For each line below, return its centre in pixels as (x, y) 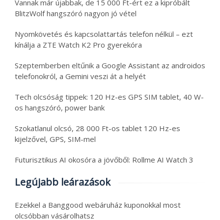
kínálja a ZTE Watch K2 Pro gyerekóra (78, 44)
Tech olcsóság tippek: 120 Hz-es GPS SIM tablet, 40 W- (109, 96)
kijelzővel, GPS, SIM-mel (55, 139)
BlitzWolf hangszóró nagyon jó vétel (76, 13)
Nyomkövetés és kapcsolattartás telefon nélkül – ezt (104, 34)
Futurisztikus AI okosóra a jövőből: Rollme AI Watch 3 (104, 159)
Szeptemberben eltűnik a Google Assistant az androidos (110, 65)
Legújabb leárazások (63, 182)
